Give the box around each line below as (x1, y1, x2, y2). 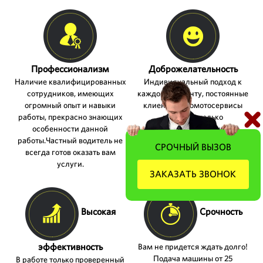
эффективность (38, 240, 103, 253)
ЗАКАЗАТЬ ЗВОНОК (150, 168, 237, 180)
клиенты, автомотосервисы (143, 99, 242, 110)
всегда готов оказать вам (25, 146, 116, 157)
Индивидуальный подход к (144, 76, 242, 87)
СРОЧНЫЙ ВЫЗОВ (154, 141, 231, 153)
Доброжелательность (148, 62, 238, 75)
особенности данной (32, 123, 108, 134)
